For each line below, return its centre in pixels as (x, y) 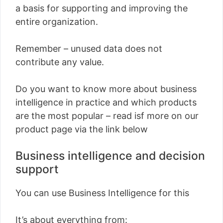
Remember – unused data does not (89, 48)
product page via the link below (82, 129)
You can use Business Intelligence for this (102, 193)
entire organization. (57, 21)
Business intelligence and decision (110, 156)
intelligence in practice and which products (106, 102)
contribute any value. (60, 62)
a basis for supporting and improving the (102, 8)
